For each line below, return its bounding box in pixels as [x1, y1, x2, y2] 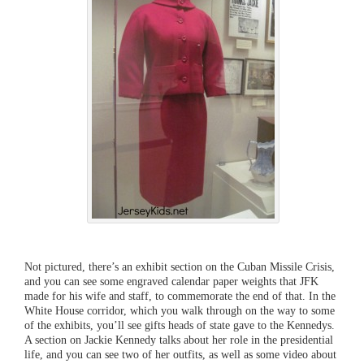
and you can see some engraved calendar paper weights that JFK [24, 274, 318, 288]
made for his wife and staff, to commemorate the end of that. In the [24, 288, 336, 302]
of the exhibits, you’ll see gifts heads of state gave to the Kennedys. [24, 318, 335, 331]
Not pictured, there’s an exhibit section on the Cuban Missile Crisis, [24, 259, 335, 273]
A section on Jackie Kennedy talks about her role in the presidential [24, 332, 333, 346]
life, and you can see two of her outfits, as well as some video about [24, 347, 336, 361]
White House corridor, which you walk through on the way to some [24, 303, 335, 317]
